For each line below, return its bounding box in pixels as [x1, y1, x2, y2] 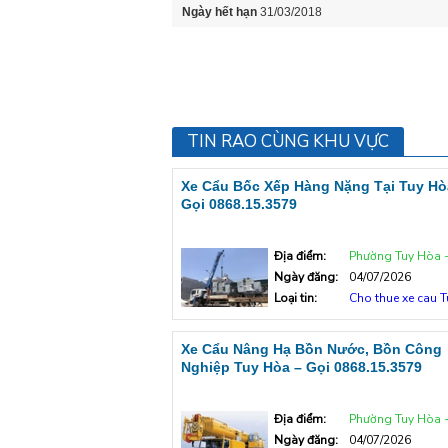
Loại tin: [274, 290, 317, 306]
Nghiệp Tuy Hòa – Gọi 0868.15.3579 [181, 359, 422, 375]
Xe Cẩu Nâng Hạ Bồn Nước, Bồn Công [181, 341, 442, 357]
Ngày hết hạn [182, 5, 257, 19]
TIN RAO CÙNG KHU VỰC [187, 130, 389, 153]
